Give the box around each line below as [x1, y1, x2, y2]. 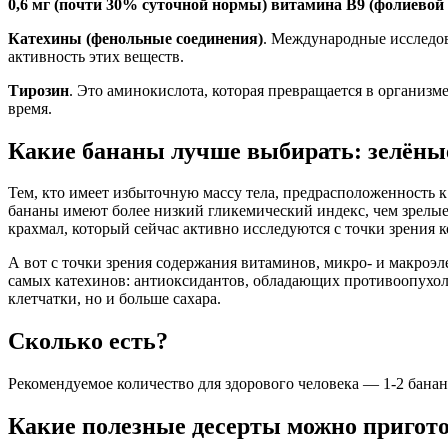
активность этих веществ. [8, 47, 184, 65]
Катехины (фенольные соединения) [8, 29, 263, 47]
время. [8, 99, 52, 117]
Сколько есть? [8, 328, 168, 355]
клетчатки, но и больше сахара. [8, 290, 221, 308]
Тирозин [8, 81, 69, 99]
